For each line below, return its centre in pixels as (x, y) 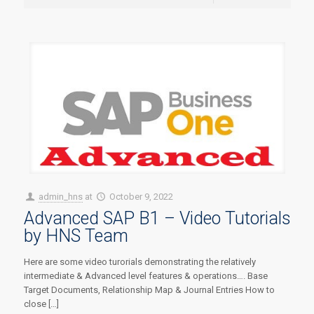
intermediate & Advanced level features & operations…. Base (145, 275)
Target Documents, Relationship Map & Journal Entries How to (149, 289)
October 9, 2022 (141, 196)
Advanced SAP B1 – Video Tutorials (157, 218)
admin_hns (60, 196)
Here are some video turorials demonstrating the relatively (139, 261)
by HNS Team (76, 235)
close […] (41, 303)
